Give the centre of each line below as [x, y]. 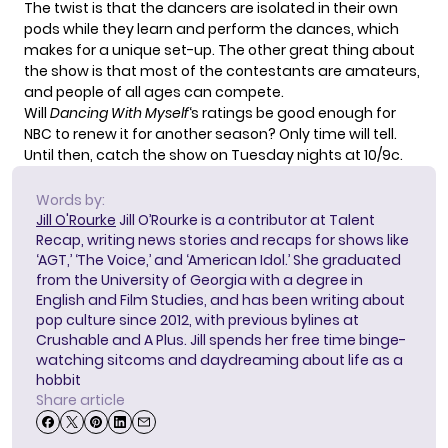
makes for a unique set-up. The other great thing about [219, 50]
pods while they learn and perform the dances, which [211, 29]
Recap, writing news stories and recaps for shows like [222, 240]
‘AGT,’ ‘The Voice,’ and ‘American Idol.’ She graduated [218, 260]
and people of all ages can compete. [154, 92]
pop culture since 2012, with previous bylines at [197, 320]
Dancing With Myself [119, 113]
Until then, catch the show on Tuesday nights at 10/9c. [213, 155]
